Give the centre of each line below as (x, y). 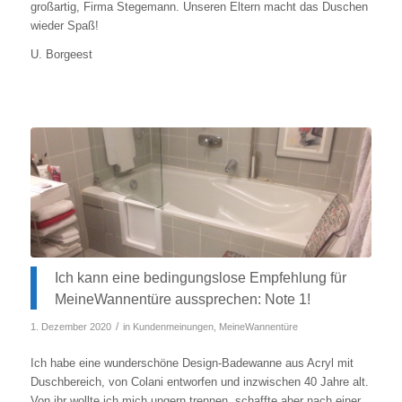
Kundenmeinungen (173, 327)
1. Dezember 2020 (70, 327)
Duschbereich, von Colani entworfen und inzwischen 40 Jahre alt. (199, 382)
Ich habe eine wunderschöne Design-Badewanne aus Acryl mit (192, 363)
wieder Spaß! (64, 26)
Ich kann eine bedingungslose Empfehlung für (200, 277)
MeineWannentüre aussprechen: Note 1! (182, 298)
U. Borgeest (61, 55)
